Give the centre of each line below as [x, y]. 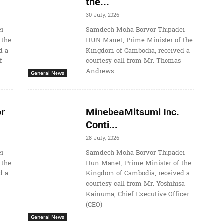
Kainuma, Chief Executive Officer [137, 194]
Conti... [102, 125]
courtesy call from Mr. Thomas [133, 61]
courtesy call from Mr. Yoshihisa [135, 184]
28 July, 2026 [102, 138]
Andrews [100, 72]
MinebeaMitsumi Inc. [132, 112]
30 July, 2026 [102, 15]
